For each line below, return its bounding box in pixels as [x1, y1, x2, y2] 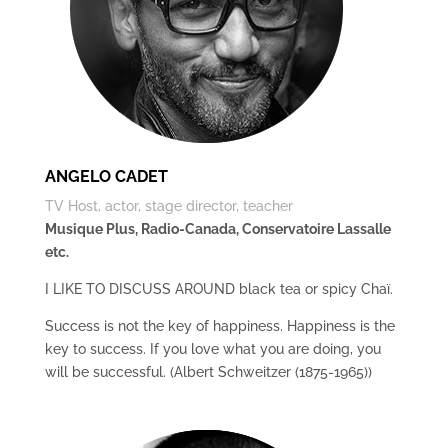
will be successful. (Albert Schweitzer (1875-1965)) [44, 364, 372, 380]
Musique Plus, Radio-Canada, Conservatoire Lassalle [44, 221, 391, 237]
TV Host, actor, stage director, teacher [44, 198, 293, 214]
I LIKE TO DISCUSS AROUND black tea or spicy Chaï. [44, 281, 393, 297]
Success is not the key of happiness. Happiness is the [44, 318, 395, 334]
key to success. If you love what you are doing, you [44, 341, 381, 357]
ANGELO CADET [44, 167, 168, 186]
